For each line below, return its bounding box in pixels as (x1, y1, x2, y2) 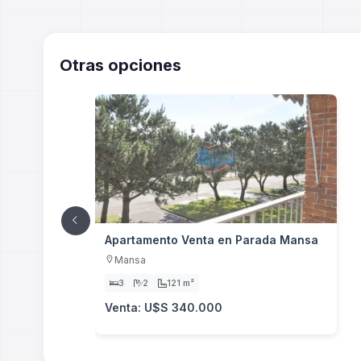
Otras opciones (59, 55, 181, 75)
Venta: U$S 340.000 (104, 300, 222, 314)
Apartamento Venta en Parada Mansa (104, 232, 318, 247)
